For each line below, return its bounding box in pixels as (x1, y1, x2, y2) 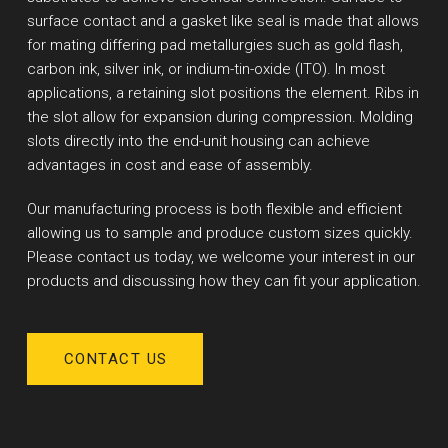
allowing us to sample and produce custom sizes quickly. (26, 223, 413, 242)
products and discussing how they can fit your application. (26, 271, 421, 290)
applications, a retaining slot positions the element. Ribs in (26, 84, 419, 103)
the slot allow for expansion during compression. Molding (26, 108, 413, 127)
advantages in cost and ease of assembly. (26, 156, 313, 175)
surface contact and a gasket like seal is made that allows (26, 12, 419, 31)
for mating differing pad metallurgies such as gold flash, (26, 36, 403, 55)
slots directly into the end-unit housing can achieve (26, 132, 370, 151)
